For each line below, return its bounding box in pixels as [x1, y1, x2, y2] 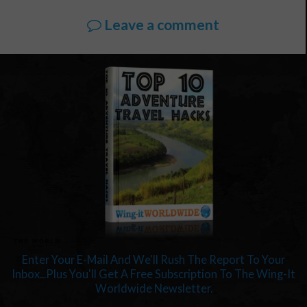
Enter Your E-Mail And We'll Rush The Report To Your [22, 253, 285, 267]
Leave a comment [101, 15, 219, 33]
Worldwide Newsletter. [95, 282, 212, 295]
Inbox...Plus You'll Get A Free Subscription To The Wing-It [12, 267, 295, 281]
